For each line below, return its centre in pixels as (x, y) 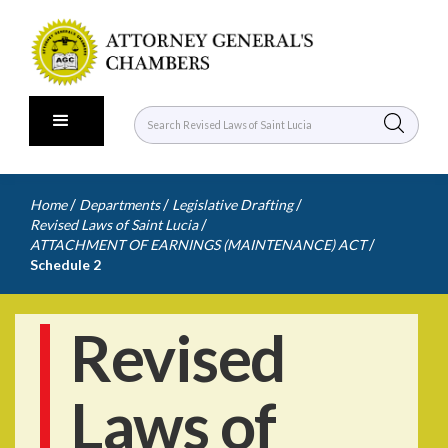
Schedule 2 (65, 264)
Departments (119, 204)
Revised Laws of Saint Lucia (114, 224)
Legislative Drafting (232, 204)
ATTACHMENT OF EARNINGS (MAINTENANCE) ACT (198, 244)
